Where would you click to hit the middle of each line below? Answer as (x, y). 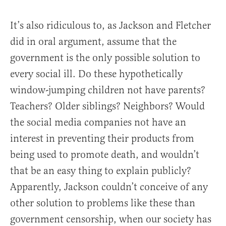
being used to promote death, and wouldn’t (105, 155)
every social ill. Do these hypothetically (96, 74)
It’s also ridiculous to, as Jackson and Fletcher (110, 25)
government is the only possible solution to (105, 58)
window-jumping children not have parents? (108, 90)
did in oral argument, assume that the (93, 42)
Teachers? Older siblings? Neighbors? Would (107, 106)
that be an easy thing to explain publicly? (101, 171)
